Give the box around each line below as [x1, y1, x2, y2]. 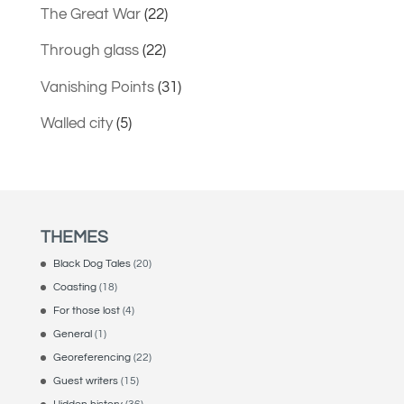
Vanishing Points [40, 78, 154, 96]
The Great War [40, 5, 141, 23]
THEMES [40, 228, 108, 247]
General [52, 328, 92, 341]
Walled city [40, 115, 113, 133]
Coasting [52, 281, 96, 294]
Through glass [40, 42, 139, 60]
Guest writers [52, 375, 118, 388]
